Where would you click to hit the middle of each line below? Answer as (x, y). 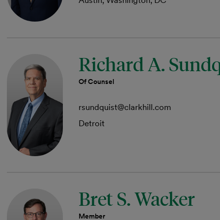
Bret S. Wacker (137, 198)
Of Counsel (96, 82)
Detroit (92, 123)
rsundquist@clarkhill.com (125, 107)
